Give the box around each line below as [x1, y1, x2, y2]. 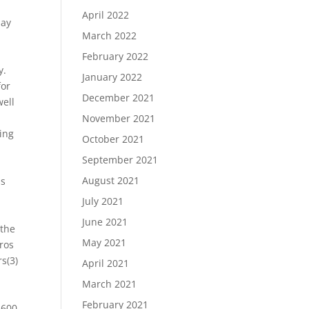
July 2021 [82, 195, 124, 208]
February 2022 [82, 50, 149, 63]
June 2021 [82, 215, 128, 228]
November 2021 [82, 112, 156, 125]
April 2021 [82, 257, 130, 270]
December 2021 [82, 91, 155, 104]
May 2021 [82, 236, 127, 249]
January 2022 [82, 70, 143, 83]
